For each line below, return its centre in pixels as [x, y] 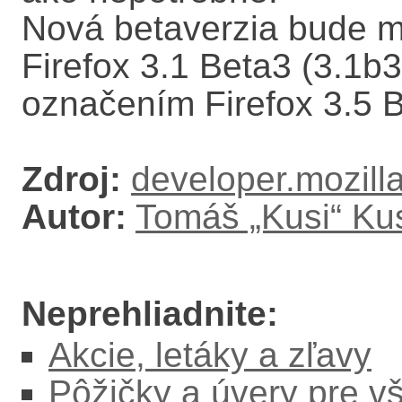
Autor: [74, 217]
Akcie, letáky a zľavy [210, 355]
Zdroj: [71, 179]
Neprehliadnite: [150, 314]
